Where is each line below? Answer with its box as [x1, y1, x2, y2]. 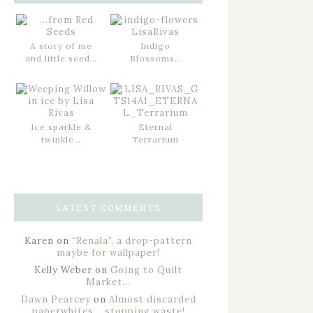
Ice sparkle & [31, 122, 92, 132]
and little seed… [25, 53, 97, 64]
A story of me [30, 41, 92, 51]
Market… [86, 276, 131, 288]
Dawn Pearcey [20, 293, 91, 305]
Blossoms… [129, 53, 182, 64]
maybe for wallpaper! [57, 247, 160, 259]
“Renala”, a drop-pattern [72, 235, 192, 247]
